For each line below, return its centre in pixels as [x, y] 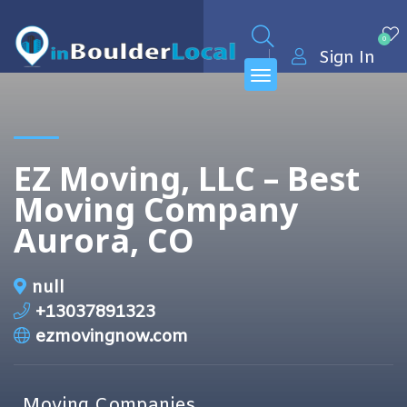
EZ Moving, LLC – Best [187, 179]
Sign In [347, 58]
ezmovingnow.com [112, 337]
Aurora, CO [104, 240]
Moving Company [156, 209]
